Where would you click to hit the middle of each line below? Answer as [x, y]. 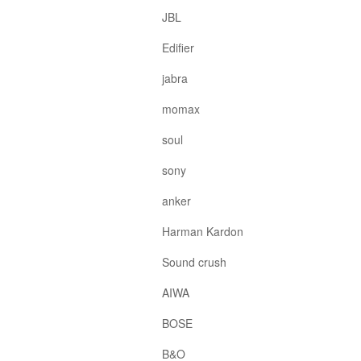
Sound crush [194, 262]
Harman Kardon [203, 231]
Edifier [178, 48]
